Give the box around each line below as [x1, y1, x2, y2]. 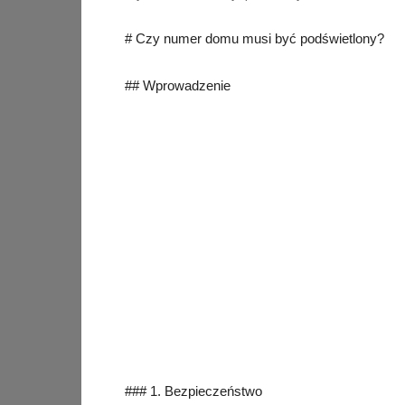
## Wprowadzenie [125, 78, 231, 93]
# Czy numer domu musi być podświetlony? [125, 31, 384, 46]
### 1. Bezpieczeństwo [125, 383, 262, 399]
